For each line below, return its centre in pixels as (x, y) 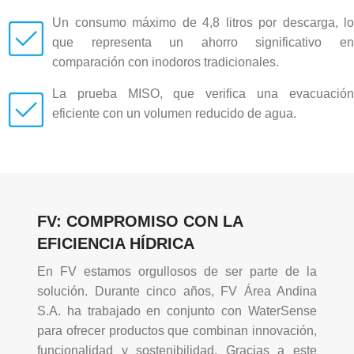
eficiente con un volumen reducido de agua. (174, 114)
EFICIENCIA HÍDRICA (116, 244)
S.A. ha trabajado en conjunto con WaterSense (177, 311)
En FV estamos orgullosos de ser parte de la (177, 272)
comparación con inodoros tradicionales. (166, 62)
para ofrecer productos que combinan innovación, (177, 331)
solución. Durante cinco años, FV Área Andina (177, 292)
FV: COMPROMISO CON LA (140, 222)
